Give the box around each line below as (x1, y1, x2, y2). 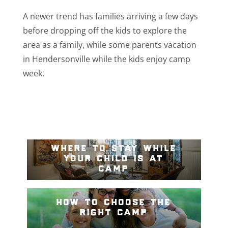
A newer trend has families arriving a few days (22, 10, 198, 22)
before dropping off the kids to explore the (22, 24, 187, 36)
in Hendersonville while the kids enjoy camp (22, 53, 190, 65)
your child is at (64, 149, 164, 164)
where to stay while (51, 139, 177, 154)
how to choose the (56, 193, 172, 208)
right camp (79, 203, 148, 218)
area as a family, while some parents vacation (22, 39, 196, 50)
